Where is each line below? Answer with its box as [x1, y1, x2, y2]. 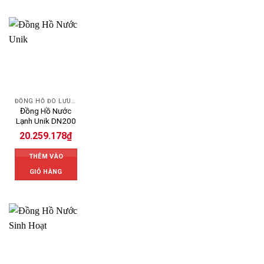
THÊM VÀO [28, 153, 64, 161]
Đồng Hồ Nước [20, 106, 72, 116]
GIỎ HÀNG [29, 168, 62, 176]
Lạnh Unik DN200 [15, 116, 76, 126]
